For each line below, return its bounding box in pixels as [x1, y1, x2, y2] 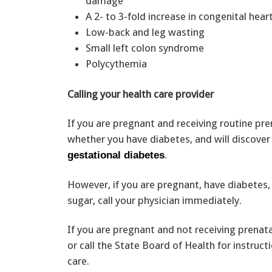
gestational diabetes [67, 149, 165, 161]
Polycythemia [86, 58, 147, 70]
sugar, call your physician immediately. [67, 194, 242, 206]
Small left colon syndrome [86, 42, 209, 55]
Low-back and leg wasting [86, 26, 209, 39]
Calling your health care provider [67, 87, 214, 100]
